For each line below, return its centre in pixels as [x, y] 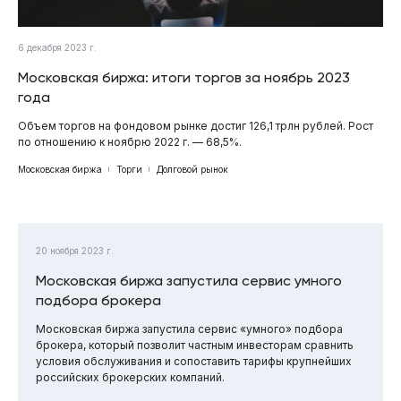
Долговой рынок [192, 169]
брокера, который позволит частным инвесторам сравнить [195, 345]
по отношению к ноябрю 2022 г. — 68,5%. [130, 141]
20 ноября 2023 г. [75, 250]
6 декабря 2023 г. [57, 47]
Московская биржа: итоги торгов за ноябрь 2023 [184, 77]
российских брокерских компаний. [130, 377]
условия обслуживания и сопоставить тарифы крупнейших [194, 361]
